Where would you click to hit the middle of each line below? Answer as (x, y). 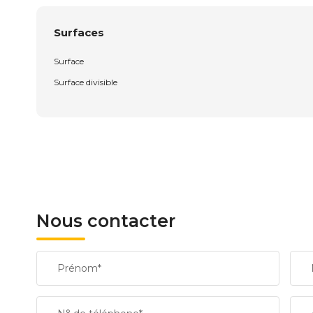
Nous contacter (106, 221)
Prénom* (79, 268)
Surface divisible (86, 82)
